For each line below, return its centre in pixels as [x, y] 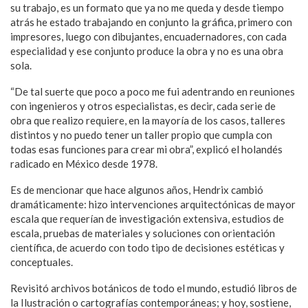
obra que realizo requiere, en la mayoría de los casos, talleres [148, 120]
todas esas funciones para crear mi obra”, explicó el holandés [146, 149]
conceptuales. [42, 262]
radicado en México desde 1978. [84, 164]
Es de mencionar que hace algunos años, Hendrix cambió [137, 190]
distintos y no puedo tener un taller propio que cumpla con [141, 135]
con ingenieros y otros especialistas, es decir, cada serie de [143, 106]
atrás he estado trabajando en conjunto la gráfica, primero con [151, 22]
